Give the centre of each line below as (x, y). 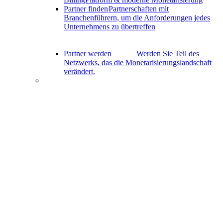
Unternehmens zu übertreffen (110, 26)
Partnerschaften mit (139, 8)
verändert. (79, 71)
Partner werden (88, 53)
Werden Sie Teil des (168, 53)
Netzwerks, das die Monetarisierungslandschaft (138, 62)
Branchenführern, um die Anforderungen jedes (137, 17)
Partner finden (86, 8)
